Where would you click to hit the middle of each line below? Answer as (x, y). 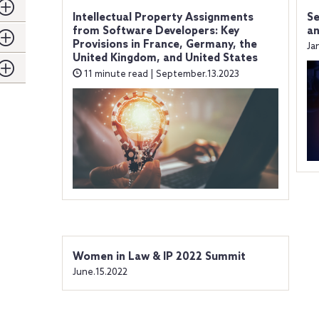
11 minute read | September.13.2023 (160, 74)
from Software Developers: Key (156, 31)
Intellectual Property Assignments (163, 18)
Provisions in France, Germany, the (164, 45)
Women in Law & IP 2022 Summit (159, 257)
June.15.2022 (100, 272)
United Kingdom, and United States (165, 58)
